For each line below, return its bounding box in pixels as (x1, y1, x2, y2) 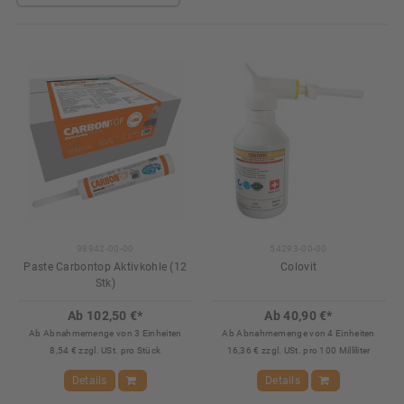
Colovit (280, 261, 317, 274)
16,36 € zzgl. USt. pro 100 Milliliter (226, 345, 371, 356)
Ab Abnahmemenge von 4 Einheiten (222, 328, 375, 339)
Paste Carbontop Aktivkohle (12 (23, 261, 188, 274)
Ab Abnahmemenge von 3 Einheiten (29, 328, 182, 339)
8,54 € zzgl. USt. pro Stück (50, 345, 161, 356)
